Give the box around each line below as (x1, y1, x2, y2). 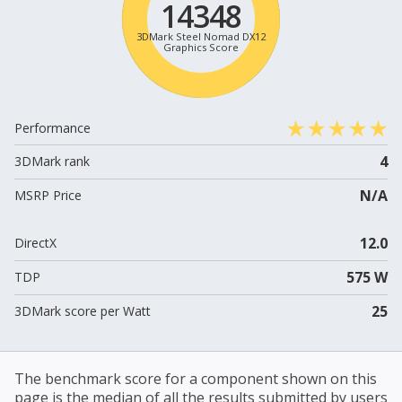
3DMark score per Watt (14, 302, 151, 320)
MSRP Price (14, 187, 82, 205)
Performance (14, 119, 91, 137)
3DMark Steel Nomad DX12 (136, 29, 266, 43)
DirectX (14, 234, 57, 252)
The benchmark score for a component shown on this (14, 369, 377, 389)
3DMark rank (14, 153, 90, 170)
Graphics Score (163, 39, 239, 54)
